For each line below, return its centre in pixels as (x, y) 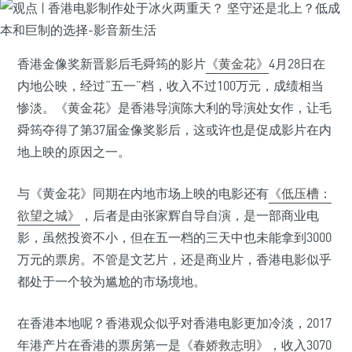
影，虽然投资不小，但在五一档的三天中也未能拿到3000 (174, 237)
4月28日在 (297, 64)
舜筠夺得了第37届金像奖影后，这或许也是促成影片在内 (174, 130)
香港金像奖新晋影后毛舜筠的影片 (112, 64)
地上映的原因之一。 (74, 152)
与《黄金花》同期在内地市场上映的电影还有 (143, 193)
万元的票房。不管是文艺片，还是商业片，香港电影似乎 (174, 259)
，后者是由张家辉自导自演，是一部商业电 (200, 215)
